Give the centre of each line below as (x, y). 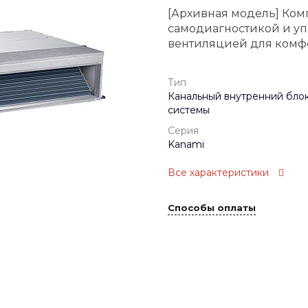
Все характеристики (218, 173)
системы (189, 110)
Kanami (186, 144)
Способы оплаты (212, 207)
